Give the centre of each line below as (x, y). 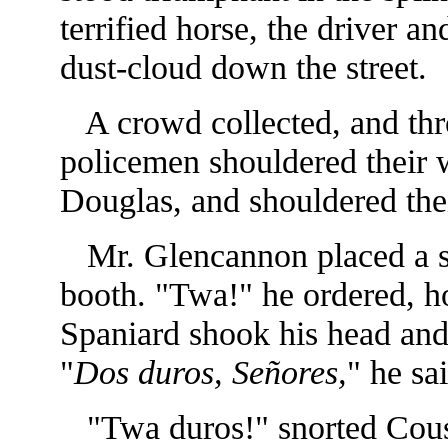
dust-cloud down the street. (243, 67)
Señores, (289, 372)
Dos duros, (152, 372)
